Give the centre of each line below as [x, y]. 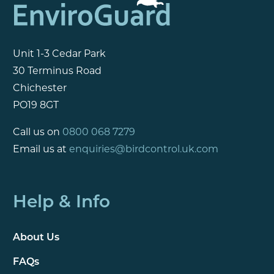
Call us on [37, 132]
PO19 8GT [35, 106]
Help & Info [61, 203]
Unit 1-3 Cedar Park [59, 54]
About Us [36, 238]
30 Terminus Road [57, 71]
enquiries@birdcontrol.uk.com [143, 150]
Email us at [41, 150]
